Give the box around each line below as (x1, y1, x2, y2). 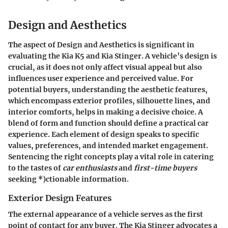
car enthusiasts (63, 163, 117, 173)
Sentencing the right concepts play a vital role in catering (8, 152, 214, 161)
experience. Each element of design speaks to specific (8, 129, 199, 139)
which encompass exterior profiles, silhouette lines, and (8, 96, 210, 105)
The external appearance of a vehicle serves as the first (8, 210, 203, 219)
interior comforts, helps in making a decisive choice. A (8, 107, 203, 117)
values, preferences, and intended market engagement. (8, 140, 208, 150)
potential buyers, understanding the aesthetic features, (8, 84, 208, 94)
